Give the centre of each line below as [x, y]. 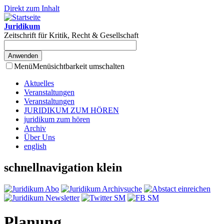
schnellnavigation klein [63, 167]
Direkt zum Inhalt [32, 8]
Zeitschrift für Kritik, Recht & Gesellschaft [71, 35]
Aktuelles [39, 83]
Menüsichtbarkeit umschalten [78, 66]
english [35, 146]
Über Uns [39, 137]
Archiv [35, 128]
